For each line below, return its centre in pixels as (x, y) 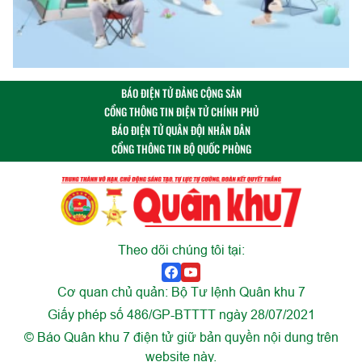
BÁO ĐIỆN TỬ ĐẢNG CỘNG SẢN (181, 93)
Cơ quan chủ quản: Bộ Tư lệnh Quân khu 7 (181, 291)
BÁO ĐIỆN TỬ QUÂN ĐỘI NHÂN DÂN (181, 130)
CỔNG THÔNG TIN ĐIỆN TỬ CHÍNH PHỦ (181, 111)
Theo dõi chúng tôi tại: (181, 249)
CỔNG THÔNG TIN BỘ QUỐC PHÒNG (181, 148)
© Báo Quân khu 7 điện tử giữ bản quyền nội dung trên (181, 337)
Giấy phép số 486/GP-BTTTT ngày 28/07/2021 (181, 314)
